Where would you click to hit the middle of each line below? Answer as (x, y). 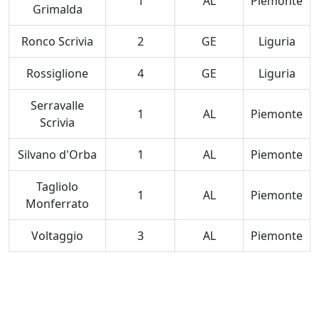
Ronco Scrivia (57, 41)
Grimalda (57, 9)
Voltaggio (57, 236)
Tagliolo (57, 187)
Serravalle (57, 105)
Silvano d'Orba (57, 155)
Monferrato (57, 204)
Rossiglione (57, 73)
